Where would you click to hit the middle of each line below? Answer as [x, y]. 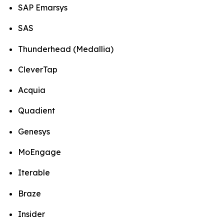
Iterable [34, 173]
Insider [31, 214]
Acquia [32, 90]
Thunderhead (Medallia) [66, 49]
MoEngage [39, 152]
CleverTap [38, 69]
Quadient [36, 111]
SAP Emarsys [43, 7]
